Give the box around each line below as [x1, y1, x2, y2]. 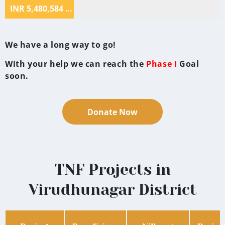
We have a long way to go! [5, 39, 119, 50]
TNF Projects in [54, 161, 171, 179]
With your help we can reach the [5, 58, 147, 69]
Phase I [146, 58, 177, 69]
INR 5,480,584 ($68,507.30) [65, 3, 72, 14]
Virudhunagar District [28, 181, 197, 199]
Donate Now [87, 106, 138, 118]
